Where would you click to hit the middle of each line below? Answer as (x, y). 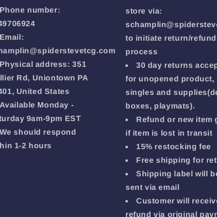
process (142, 52)
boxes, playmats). (160, 106)
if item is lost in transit (169, 133)
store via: (144, 11)
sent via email (153, 187)
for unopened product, (170, 79)
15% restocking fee (174, 147)
